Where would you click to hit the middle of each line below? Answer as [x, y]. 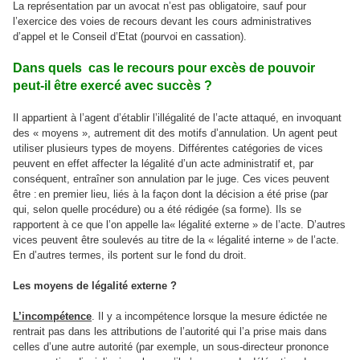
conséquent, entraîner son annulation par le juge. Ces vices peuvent [171, 179]
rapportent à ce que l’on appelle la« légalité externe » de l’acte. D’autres [179, 225]
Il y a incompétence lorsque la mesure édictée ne [211, 316]
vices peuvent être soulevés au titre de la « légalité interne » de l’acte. [176, 240]
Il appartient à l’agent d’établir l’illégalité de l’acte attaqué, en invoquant [177, 118]
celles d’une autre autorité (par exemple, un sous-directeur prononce [171, 347]
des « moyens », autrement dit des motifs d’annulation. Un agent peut [175, 133]
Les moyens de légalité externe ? [95, 286]
